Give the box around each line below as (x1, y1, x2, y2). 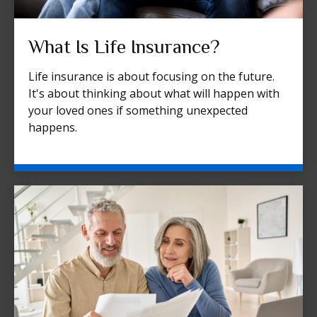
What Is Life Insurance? (28, 36, 219, 58)
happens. (28, 120, 77, 136)
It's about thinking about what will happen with (28, 86, 279, 102)
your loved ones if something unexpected (28, 103, 248, 119)
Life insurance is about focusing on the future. (28, 69, 275, 85)
